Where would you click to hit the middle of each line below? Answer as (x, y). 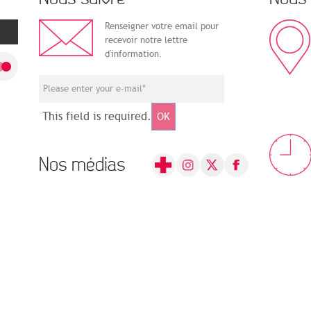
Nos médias (82, 165)
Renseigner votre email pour (162, 27)
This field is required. (97, 117)
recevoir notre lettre (146, 41)
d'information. (134, 54)
